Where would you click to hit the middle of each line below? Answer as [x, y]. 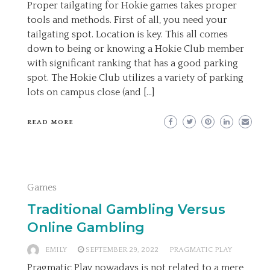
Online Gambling [86, 228]
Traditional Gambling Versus [126, 209]
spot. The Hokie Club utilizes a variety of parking [135, 78]
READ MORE [50, 122]
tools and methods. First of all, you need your [127, 20]
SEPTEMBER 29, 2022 [122, 250]
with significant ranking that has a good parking [133, 63]
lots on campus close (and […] [91, 92]
